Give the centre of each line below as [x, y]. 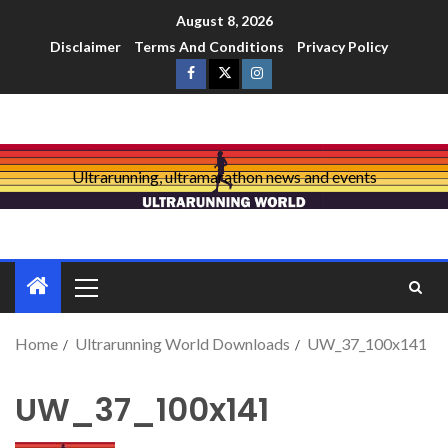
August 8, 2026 [224, 21]
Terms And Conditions [209, 47]
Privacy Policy [342, 47]
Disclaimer [85, 47]
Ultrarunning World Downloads [182, 344]
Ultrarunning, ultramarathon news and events [224, 177]
